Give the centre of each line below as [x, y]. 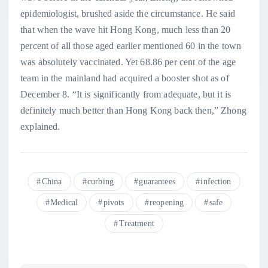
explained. [40, 127]
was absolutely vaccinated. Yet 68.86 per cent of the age [128, 62]
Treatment [136, 224]
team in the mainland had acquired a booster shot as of [125, 78]
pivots [114, 203]
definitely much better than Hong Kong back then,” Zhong [133, 111]
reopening [167, 203]
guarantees [157, 182]
